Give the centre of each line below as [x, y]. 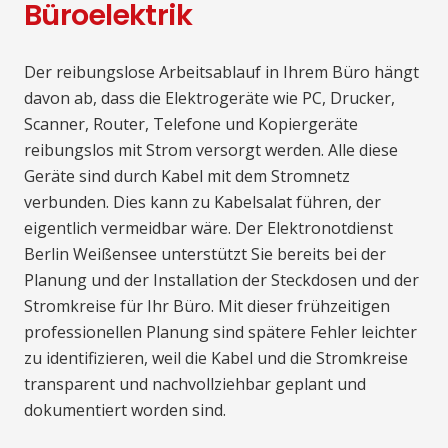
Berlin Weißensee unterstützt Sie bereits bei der [205, 253]
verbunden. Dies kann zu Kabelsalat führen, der [202, 201]
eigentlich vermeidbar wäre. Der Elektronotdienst [208, 227]
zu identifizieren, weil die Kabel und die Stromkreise [216, 357]
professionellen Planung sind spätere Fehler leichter [220, 331]
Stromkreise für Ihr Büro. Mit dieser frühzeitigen [207, 305]
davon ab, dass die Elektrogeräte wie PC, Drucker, [209, 97]
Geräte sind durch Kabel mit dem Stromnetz [187, 175]
